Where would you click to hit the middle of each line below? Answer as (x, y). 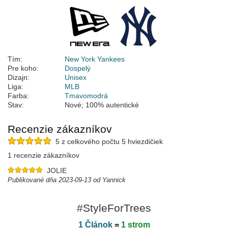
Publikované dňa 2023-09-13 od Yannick (67, 180)
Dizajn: (19, 77)
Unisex (76, 77)
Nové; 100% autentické (102, 105)
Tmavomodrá (86, 96)
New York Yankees (95, 59)
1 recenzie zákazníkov (44, 155)
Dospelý (78, 68)
